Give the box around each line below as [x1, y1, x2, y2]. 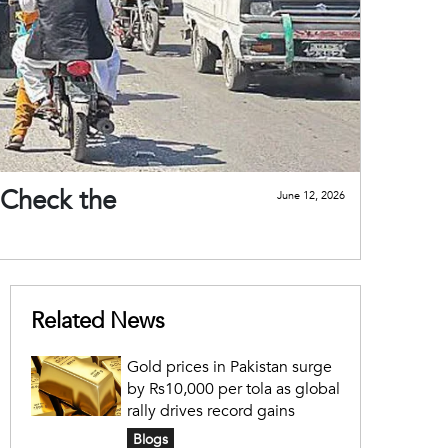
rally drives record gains [126, 399, 295, 422]
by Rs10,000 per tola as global [126, 377, 340, 400]
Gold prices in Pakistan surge [126, 355, 332, 378]
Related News [31, 305, 164, 336]
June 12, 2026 [277, 187, 345, 203]
